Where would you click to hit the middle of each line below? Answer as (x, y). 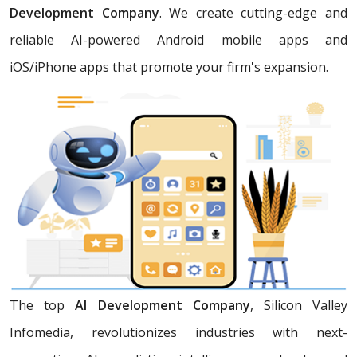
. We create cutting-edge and (253, 13)
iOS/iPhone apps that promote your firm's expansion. (169, 67)
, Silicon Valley (299, 305)
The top (43, 305)
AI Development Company (163, 305)
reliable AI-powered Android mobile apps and (178, 40)
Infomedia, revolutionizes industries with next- (178, 332)
